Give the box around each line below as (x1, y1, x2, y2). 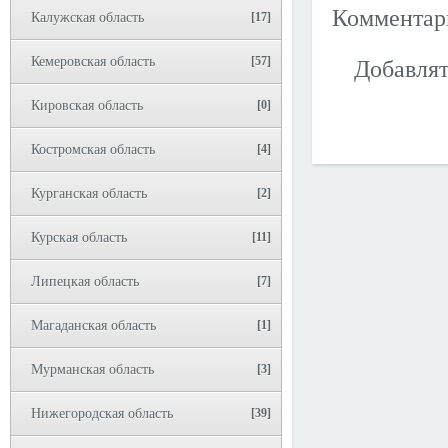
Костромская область (31, 142, 155, 157)
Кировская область (31, 98, 143, 113)
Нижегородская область (31, 406, 173, 421)
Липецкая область (31, 274, 139, 289)
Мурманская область (31, 362, 154, 377)
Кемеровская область (31, 54, 155, 69)
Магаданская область (31, 318, 156, 333)
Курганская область (31, 186, 147, 201)
